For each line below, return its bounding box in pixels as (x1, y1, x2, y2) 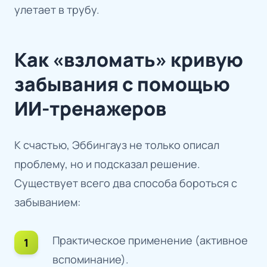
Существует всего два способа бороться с (14, 176, 237, 191)
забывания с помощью (14, 71, 230, 98)
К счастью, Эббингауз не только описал (14, 138, 219, 153)
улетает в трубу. (14, 2, 100, 17)
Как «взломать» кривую (14, 46, 243, 73)
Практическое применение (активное (52, 233, 248, 248)
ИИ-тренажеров (14, 95, 166, 122)
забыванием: (14, 195, 80, 210)
